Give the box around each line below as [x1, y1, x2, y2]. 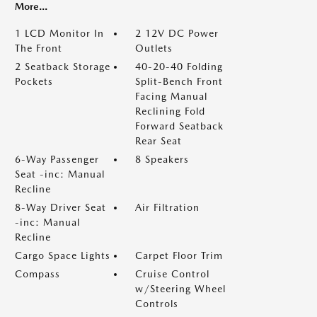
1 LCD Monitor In [15, 28, 104, 39]
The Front [15, 42, 62, 54]
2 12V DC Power [135, 28, 219, 39]
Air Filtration [135, 202, 200, 213]
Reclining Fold [135, 105, 205, 117]
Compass [15, 268, 60, 279]
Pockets [15, 76, 53, 87]
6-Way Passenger [15, 154, 99, 165]
